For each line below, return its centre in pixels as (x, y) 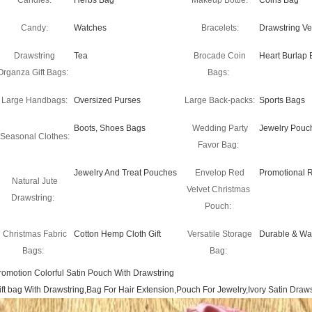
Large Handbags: (34, 100)
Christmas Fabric (34, 234)
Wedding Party (220, 128)
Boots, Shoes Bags (110, 128)
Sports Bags (282, 100)
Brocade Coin (220, 56)
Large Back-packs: (220, 100)
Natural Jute (34, 181)
